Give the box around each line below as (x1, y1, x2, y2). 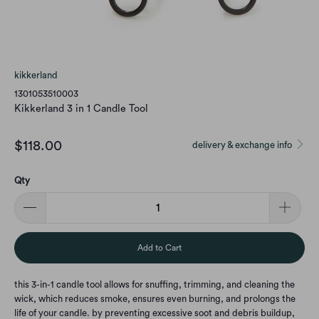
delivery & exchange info (192, 140, 295, 150)
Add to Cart (137, 244, 182, 253)
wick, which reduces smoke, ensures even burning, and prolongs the (14, 294, 296, 304)
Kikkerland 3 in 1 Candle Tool (14, 103, 148, 114)
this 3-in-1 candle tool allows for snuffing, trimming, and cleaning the (14, 280, 295, 290)
